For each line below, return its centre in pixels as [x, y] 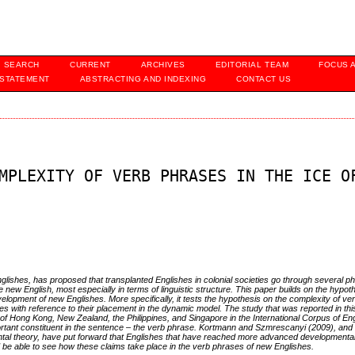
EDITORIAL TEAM [252, 65]
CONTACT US [264, 79]
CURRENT [90, 65]
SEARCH [21, 65]
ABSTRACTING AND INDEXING [143, 79]
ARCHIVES [163, 65]
